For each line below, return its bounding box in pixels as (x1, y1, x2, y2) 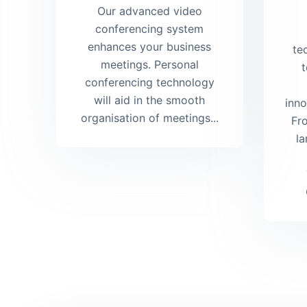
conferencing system (95, 22, 204, 36)
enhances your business (88, 40, 212, 54)
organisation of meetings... (80, 111, 219, 125)
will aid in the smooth (94, 93, 206, 108)
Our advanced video (97, 4, 202, 19)
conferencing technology (84, 75, 214, 90)
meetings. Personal (100, 58, 199, 72)
